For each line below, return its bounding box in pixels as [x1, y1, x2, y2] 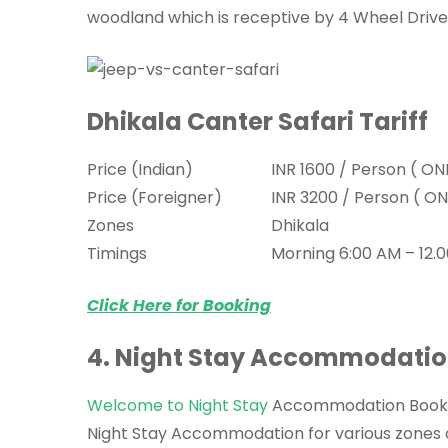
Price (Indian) [87, 157, 193, 181]
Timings [87, 241, 147, 265]
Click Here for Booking [87, 293, 271, 317]
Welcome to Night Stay [87, 393, 268, 417]
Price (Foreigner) [87, 185, 222, 209]
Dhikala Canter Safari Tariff [87, 104, 428, 138]
